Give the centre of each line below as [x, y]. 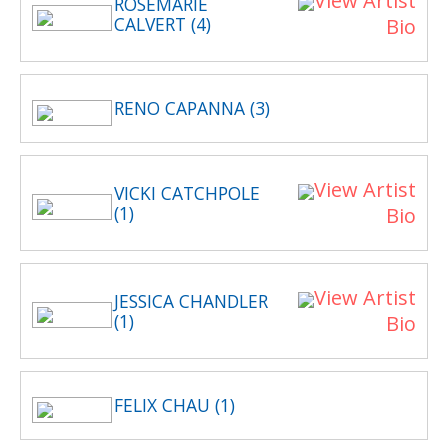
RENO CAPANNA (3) [192, 108]
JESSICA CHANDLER [191, 301]
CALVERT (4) [162, 24]
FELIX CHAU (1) [174, 405]
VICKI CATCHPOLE [187, 193]
